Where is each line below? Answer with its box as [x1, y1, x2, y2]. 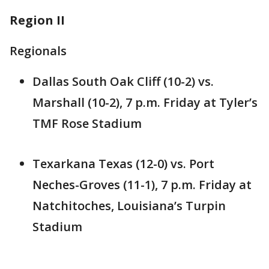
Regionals [10, 43, 67, 59]
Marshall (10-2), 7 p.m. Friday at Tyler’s [32, 94, 258, 111]
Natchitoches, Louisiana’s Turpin [32, 198, 226, 214]
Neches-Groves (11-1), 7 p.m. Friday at [32, 177, 252, 193]
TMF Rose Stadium [32, 115, 142, 132]
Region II [10, 12, 65, 29]
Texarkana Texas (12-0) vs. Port [32, 156, 214, 172]
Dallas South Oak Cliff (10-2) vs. [32, 73, 214, 90]
